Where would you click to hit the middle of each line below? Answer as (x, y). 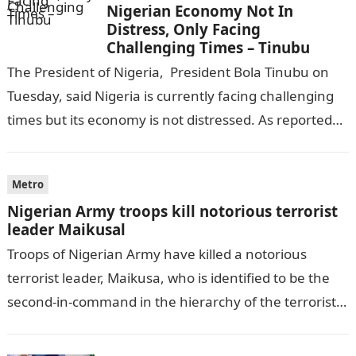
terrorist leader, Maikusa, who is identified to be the (168, 278)
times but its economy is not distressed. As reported (169, 120)
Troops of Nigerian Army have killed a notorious (157, 254)
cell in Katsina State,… (75, 325)
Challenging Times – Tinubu (208, 47)
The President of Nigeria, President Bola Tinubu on (168, 72)
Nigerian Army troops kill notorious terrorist (172, 211)
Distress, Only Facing (183, 29)
